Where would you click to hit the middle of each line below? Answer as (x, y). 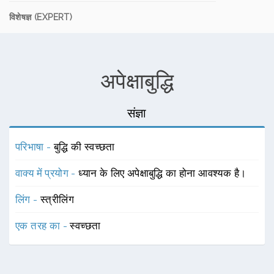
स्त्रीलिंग (57, 199)
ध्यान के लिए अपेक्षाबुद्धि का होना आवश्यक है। (162, 173)
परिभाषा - (35, 147)
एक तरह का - (43, 226)
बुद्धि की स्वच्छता (84, 147)
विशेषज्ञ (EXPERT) (41, 17)
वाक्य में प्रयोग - (47, 173)
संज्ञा (137, 113)
